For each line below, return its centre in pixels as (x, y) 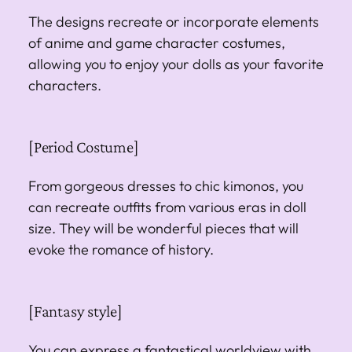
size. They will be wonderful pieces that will (163, 228)
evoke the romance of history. (121, 249)
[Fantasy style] (75, 311)
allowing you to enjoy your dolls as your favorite (176, 64)
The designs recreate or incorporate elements (174, 21)
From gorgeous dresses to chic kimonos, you (166, 185)
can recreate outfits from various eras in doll (167, 207)
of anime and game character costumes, (157, 42)
